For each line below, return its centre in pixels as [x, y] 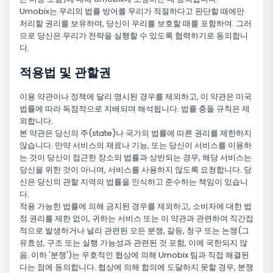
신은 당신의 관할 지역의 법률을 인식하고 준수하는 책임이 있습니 [134, 182]
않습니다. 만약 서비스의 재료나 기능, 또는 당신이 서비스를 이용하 [136, 146]
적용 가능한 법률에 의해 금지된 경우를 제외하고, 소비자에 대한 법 [136, 207]
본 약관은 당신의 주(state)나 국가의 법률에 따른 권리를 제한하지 [136, 133]
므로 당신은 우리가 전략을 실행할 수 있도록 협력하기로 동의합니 [134, 36]
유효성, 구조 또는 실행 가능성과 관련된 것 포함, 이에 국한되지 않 [133, 243]
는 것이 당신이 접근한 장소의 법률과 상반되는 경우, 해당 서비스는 [136, 158]
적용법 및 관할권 [65, 73]
